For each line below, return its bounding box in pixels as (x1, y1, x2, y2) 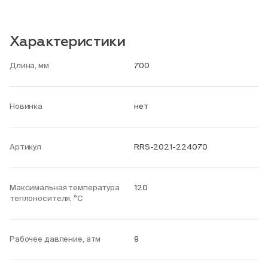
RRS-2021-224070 (134, 142, 208, 151)
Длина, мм (10, 61, 49, 70)
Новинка (10, 102, 43, 111)
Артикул (10, 142, 42, 151)
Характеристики (10, 35, 126, 49)
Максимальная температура (10, 183, 120, 192)
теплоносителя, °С (10, 194, 83, 203)
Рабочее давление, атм (10, 234, 101, 243)
